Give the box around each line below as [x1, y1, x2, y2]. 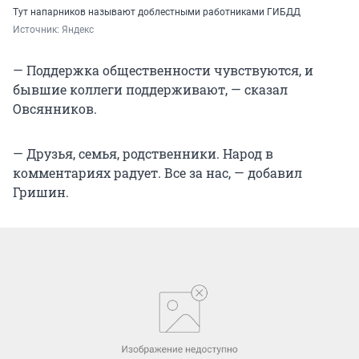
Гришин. [13, 184, 69, 201]
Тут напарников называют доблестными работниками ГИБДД [13, 6, 301, 18]
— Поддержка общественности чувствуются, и [13, 62, 313, 79]
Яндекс [62, 24, 94, 36]
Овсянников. [13, 100, 97, 118]
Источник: [13, 24, 62, 36]
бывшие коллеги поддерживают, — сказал [13, 81, 288, 99]
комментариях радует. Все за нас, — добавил [13, 164, 302, 182]
